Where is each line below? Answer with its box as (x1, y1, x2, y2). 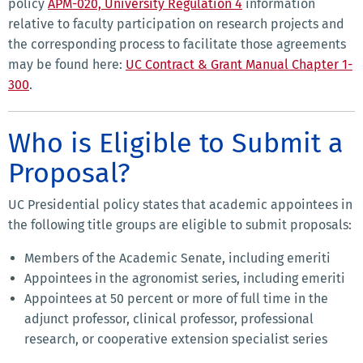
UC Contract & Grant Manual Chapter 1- (126, 57, 352, 73)
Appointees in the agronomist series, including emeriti (24, 271, 345, 287)
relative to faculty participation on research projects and (8, 16, 344, 32)
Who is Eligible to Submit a (8, 126, 344, 160)
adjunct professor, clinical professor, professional (24, 311, 314, 327)
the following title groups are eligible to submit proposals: (8, 217, 352, 233)
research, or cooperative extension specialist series (24, 331, 327, 348)
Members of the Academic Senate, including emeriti (24, 250, 331, 267)
